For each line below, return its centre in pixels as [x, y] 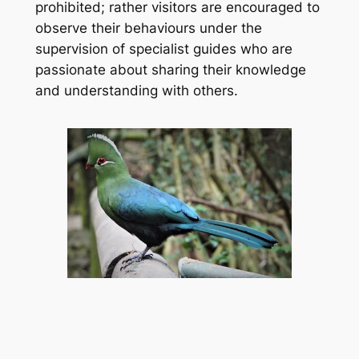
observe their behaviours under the [148, 28]
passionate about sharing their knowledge [170, 70]
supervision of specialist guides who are [163, 49]
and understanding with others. [136, 91]
